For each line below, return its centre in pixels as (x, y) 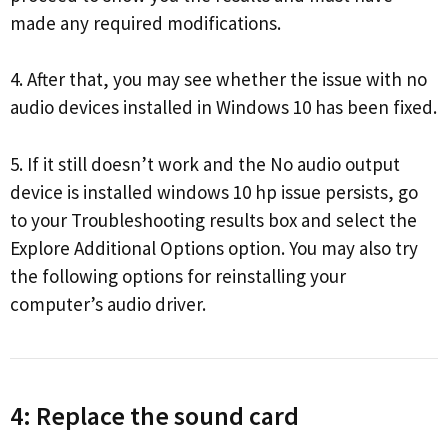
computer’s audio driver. (108, 303)
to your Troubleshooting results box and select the (213, 219)
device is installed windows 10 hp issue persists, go (214, 191)
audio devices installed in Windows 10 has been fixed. (223, 107)
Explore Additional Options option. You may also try (214, 247)
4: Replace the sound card (154, 415)
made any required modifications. (145, 22)
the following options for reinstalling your (178, 275)
